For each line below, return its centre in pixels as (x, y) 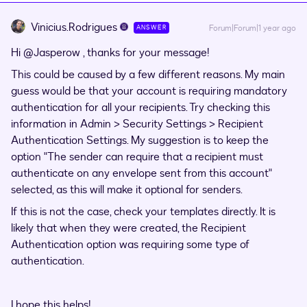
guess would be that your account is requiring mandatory (149, 91)
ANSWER (151, 27)
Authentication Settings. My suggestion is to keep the (140, 140)
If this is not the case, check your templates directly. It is (143, 212)
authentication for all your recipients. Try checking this (140, 108)
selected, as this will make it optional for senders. (127, 190)
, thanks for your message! (145, 53)
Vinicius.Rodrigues (74, 27)
